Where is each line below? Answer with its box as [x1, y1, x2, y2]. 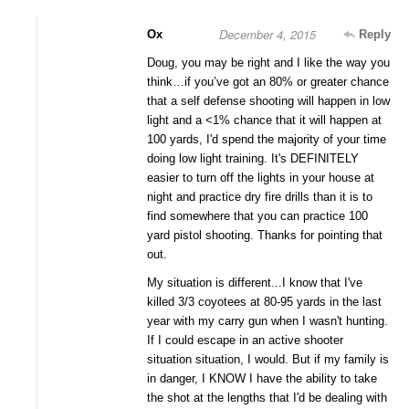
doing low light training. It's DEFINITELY [147, 152, 359, 166]
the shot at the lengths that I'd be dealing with [147, 391, 387, 405]
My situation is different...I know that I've [147, 276, 362, 290]
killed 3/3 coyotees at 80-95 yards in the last [147, 295, 382, 309]
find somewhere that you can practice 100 [147, 209, 368, 224]
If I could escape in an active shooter [147, 333, 343, 348]
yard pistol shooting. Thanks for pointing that [147, 228, 383, 243]
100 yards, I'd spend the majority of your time [147, 132, 386, 147]
